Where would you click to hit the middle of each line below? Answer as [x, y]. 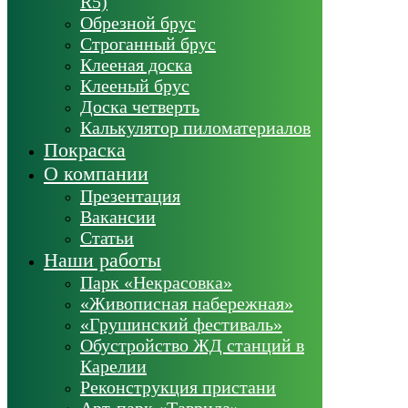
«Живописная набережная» [187, 303]
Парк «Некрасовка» [156, 282]
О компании [96, 173]
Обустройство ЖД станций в [192, 345]
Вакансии [118, 216]
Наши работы [102, 260]
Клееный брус [135, 85]
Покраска [85, 149]
